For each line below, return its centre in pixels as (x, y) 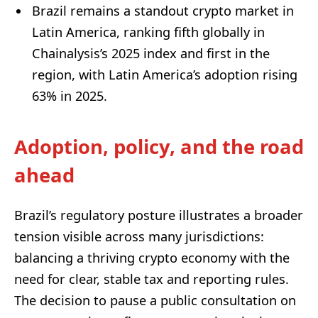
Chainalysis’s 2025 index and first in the (151, 54)
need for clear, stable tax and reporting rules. (152, 279)
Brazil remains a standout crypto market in (163, 11)
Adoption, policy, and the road (159, 147)
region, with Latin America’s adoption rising (165, 75)
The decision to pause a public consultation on (155, 300)
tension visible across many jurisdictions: (139, 236)
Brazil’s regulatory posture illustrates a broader (159, 215)
